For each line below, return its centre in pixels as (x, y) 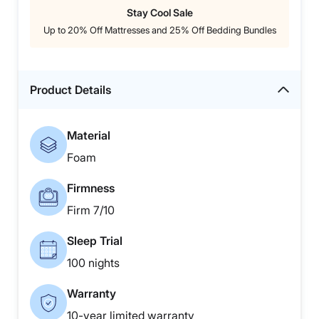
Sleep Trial (95, 240)
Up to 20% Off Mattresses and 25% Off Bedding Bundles (159, 30)
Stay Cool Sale (159, 12)
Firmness (91, 188)
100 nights (93, 262)
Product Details (70, 89)
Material (89, 135)
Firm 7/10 (91, 210)
